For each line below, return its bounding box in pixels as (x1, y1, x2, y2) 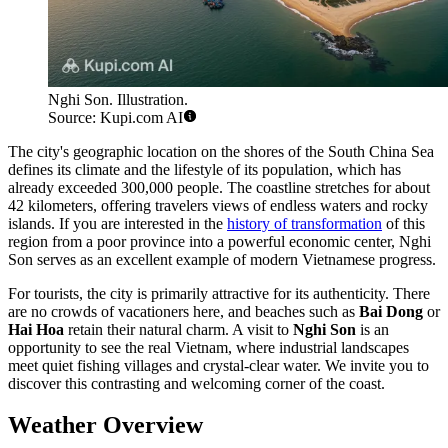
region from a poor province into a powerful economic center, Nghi (8, 232, 431, 250)
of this (382, 214, 425, 232)
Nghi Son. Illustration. (48, 90, 188, 108)
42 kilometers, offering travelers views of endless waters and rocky (8, 196, 428, 214)
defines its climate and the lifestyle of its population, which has (8, 160, 401, 178)
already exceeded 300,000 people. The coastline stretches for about (8, 178, 430, 196)
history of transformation (227, 214, 382, 232)
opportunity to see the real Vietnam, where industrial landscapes (8, 338, 409, 356)
